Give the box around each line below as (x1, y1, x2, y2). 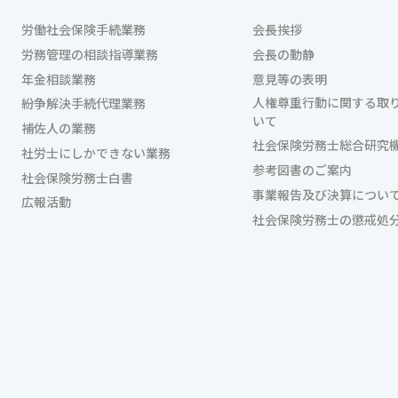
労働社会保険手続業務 (21, 20, 146, 39)
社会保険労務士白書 (21, 168, 133, 187)
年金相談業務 (21, 69, 96, 88)
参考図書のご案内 (252, 161, 352, 179)
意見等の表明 (252, 69, 327, 88)
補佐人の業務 (21, 119, 96, 138)
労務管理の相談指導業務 (21, 45, 158, 63)
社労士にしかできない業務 (21, 143, 171, 162)
